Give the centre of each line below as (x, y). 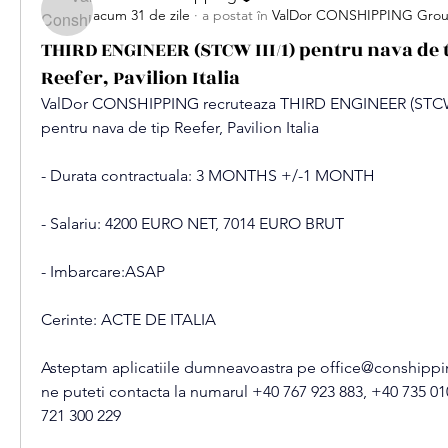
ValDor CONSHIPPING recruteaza (160, 103)
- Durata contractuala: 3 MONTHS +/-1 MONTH (208, 175)
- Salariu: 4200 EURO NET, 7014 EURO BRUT (192, 223)
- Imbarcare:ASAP (103, 271)
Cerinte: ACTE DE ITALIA (128, 319)
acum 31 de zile (141, 15)
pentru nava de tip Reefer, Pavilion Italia (180, 127)
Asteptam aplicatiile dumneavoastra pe (180, 367)
